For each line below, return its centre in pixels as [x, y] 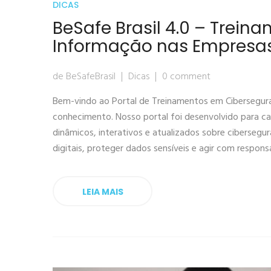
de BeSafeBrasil [84, 77]
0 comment [186, 77]
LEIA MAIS [103, 192]
